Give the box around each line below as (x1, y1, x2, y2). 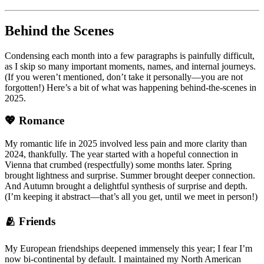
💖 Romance (5, 114, 64, 127)
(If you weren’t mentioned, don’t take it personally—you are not (5, 71, 243, 82)
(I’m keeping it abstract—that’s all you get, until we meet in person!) (5, 192, 258, 202)
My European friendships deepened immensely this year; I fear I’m (5, 243, 252, 253)
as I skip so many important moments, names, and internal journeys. (5, 61, 256, 71)
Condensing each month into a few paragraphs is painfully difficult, (5, 50, 255, 61)
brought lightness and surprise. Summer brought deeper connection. (5, 170, 255, 181)
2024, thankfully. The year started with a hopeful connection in (5, 149, 238, 160)
